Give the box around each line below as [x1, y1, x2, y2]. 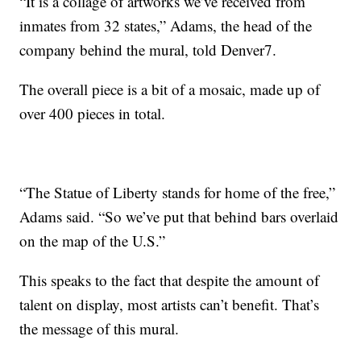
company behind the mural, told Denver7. [19, 39, 277, 60]
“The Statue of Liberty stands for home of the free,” [19, 181, 336, 202]
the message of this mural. [19, 317, 180, 338]
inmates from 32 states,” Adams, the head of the [19, 15, 313, 35]
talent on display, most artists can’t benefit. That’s [19, 293, 320, 314]
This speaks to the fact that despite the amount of [19, 269, 320, 290]
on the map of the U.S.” [19, 230, 166, 251]
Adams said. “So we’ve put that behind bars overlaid [19, 205, 339, 226]
